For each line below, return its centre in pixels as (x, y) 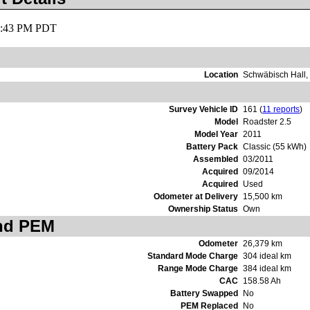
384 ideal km (267, 269)
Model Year (216, 135)
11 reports (281, 110)
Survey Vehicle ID (203, 110)
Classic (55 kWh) (275, 147)
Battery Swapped (204, 294)
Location (221, 75)
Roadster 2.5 (267, 122)
